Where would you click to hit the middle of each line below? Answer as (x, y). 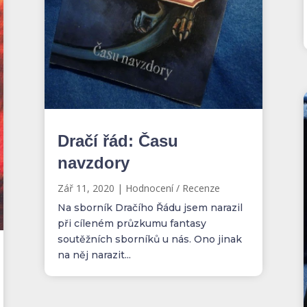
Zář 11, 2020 (86, 188)
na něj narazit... (94, 255)
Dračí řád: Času (118, 140)
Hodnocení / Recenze (172, 188)
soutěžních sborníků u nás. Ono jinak (149, 239)
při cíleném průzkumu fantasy (132, 223)
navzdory (93, 162)
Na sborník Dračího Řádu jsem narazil (150, 207)
